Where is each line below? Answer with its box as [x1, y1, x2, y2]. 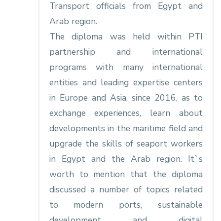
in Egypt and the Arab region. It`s [49, 153, 203, 165]
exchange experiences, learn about [49, 107, 203, 119]
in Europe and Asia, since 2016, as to [49, 92, 203, 104]
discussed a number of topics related [49, 184, 203, 196]
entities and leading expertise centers [49, 76, 203, 89]
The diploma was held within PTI [49, 31, 203, 43]
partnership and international [49, 46, 203, 58]
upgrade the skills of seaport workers [49, 138, 203, 150]
